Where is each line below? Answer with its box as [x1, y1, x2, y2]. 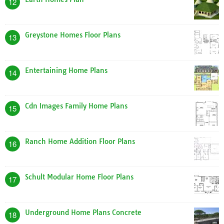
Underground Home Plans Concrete [25, 208, 141, 217]
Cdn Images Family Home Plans [25, 101, 127, 111]
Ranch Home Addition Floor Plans [25, 137, 135, 146]
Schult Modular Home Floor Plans [25, 172, 133, 182]
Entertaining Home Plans [25, 66, 107, 75]
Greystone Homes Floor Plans [25, 30, 120, 40]
